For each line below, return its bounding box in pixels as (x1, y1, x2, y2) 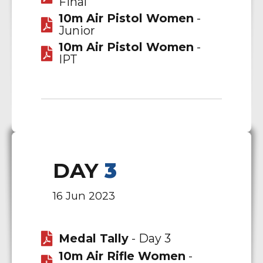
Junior (58, 23, 95, 38)
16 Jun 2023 (53, 189, 115, 203)
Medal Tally (58, 231, 129, 245)
